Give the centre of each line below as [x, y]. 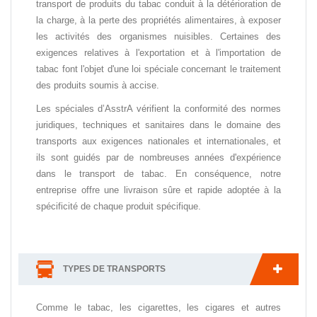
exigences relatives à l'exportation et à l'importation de [158, 52]
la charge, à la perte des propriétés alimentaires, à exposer [158, 20]
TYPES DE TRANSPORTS [113, 269]
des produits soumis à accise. [98, 85]
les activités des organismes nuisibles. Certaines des [158, 36]
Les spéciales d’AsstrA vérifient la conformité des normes [158, 108]
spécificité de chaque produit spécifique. [119, 206]
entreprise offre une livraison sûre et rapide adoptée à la [158, 190]
